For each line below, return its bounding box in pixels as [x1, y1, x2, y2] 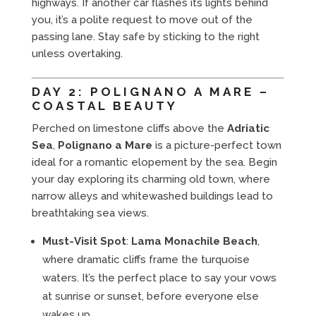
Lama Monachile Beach [130, 234, 257, 248]
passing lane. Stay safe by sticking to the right [31, 30, 260, 43]
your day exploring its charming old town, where [31, 172, 270, 186]
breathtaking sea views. [31, 206, 149, 219]
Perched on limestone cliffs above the [31, 121, 227, 135]
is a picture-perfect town [152, 138, 281, 152]
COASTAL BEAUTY [31, 98, 178, 113]
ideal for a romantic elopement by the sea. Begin [31, 155, 277, 169]
